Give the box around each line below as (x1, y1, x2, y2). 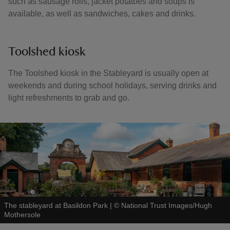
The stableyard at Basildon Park (4, 201, 108, 209)
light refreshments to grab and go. (8, 93, 129, 102)
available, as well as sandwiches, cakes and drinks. (8, 9, 198, 18)
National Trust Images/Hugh (121, 201, 212, 209)
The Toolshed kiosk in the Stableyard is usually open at (8, 69, 208, 78)
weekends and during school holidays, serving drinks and (8, 81, 217, 90)
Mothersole (4, 210, 41, 219)
